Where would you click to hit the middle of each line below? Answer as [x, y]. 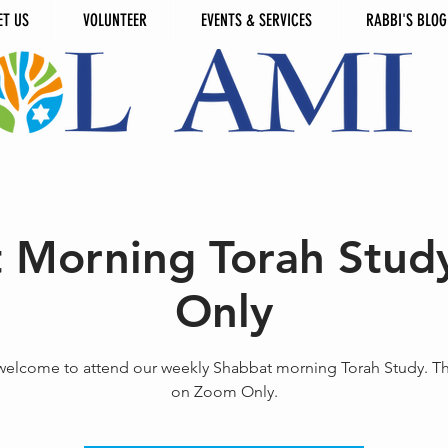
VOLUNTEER [114, 20]
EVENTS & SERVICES [256, 20]
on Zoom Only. [224, 391]
